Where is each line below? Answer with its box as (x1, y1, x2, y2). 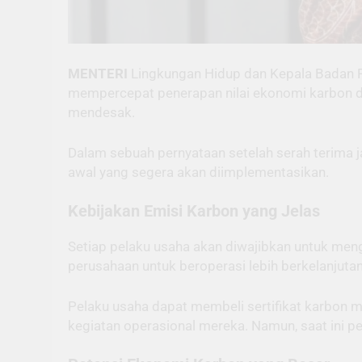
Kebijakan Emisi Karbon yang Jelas (68, 202, 320, 221)
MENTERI (68, 65, 131, 82)
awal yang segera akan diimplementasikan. (68, 163, 329, 180)
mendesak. (68, 104, 135, 121)
